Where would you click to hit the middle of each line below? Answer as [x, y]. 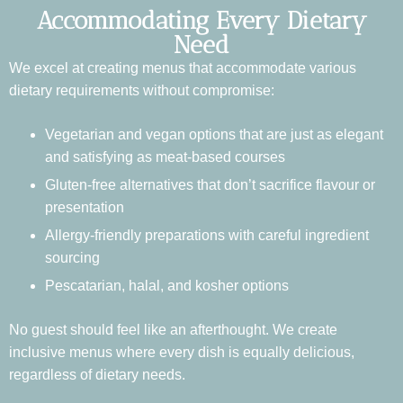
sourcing [72, 257]
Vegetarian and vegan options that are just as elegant [214, 134]
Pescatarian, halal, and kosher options [167, 285]
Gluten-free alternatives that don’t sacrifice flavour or [210, 184]
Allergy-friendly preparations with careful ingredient [207, 235]
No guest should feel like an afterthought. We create [173, 329]
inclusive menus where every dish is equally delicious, [182, 352]
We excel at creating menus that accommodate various [183, 67]
